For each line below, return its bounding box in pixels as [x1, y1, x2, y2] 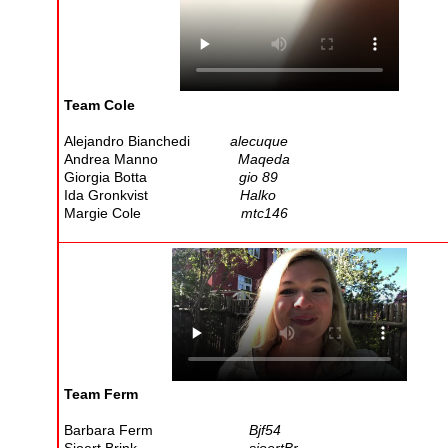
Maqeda [238, 150, 290, 167]
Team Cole [64, 96, 135, 113]
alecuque [230, 132, 288, 149]
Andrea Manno [64, 150, 238, 167]
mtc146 [241, 204, 288, 221]
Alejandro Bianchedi [64, 132, 230, 149]
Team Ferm [64, 386, 138, 403]
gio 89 [239, 168, 282, 185]
